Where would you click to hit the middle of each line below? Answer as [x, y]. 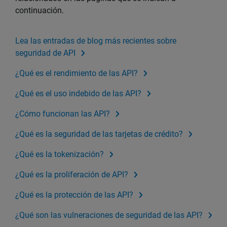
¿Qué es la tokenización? [60, 155]
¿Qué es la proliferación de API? [72, 175]
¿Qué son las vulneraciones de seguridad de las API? [109, 215]
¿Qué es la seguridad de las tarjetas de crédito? [99, 134]
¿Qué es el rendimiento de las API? [77, 73]
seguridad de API [45, 53]
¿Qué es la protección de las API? [74, 195]
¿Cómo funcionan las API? [63, 114]
